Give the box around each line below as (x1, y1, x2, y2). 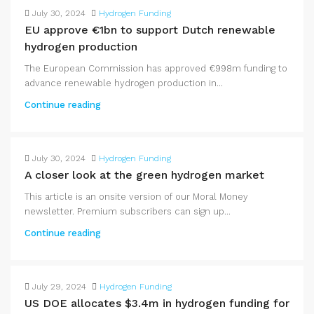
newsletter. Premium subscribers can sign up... (25, 206, 231, 217)
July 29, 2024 (32, 282, 86, 292)
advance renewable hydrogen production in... (25, 78, 223, 88)
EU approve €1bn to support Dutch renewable (25, 23, 275, 36)
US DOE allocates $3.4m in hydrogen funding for (25, 296, 289, 310)
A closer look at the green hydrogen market (25, 168, 264, 182)
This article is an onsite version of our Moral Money (25, 191, 248, 202)
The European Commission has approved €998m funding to (25, 63, 287, 74)
